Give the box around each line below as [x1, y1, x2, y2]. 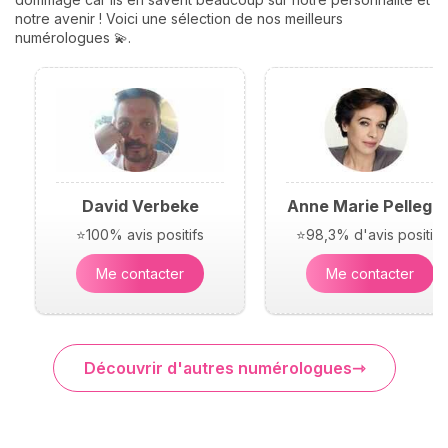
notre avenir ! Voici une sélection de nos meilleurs [15, 9, 343, 27]
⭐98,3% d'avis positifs [295, 225, 445, 243]
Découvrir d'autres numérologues [83, 357, 352, 378]
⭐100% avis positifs [76, 225, 204, 243]
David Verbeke [81, 195, 199, 216]
